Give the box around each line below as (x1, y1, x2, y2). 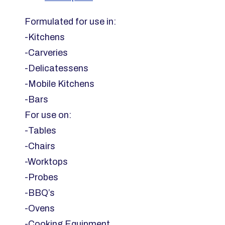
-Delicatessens (25, 63, 88, 73)
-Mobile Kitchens (25, 78, 94, 89)
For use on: (25, 109, 71, 120)
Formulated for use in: (25, 16, 116, 27)
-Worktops (25, 156, 68, 167)
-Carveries (25, 47, 68, 58)
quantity (24, 42, 58, 52)
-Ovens (25, 203, 55, 213)
